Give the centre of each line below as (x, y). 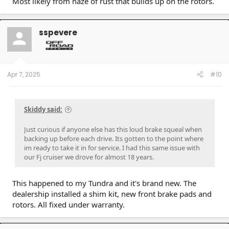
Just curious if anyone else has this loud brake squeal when (113, 129)
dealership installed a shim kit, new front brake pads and (112, 193)
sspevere (58, 33)
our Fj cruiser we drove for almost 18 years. (89, 157)
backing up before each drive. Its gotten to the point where (114, 138)
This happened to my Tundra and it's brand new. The (104, 183)
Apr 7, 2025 (24, 74)
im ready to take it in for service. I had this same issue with (112, 147)
